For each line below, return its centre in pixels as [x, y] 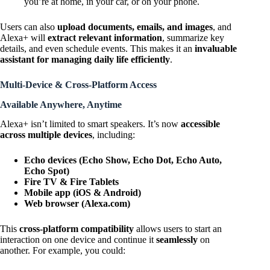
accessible [200, 124]
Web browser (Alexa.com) [77, 204]
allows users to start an [178, 229]
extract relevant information [105, 37]
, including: [114, 135]
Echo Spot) [47, 171]
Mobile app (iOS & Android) [83, 193]
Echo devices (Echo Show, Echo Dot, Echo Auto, [123, 160]
